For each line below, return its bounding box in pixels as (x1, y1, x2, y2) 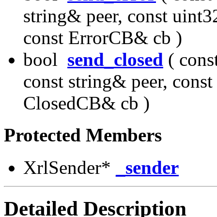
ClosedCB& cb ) (23, 93, 150, 114)
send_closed (67, 49, 163, 70)
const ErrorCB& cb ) (23, 27, 182, 48)
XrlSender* (23, 156, 116, 178)
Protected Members (4, 124, 162, 146)
